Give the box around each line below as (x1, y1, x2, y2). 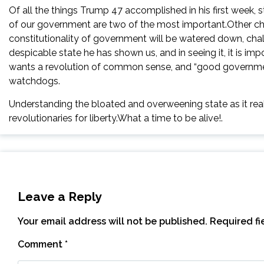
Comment (18, 239, 65, 250)
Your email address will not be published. (18, 216, 207, 227)
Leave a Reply (18, 189, 101, 204)
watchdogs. (9, 75, 60, 87)
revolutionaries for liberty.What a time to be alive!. (9, 113, 223, 124)
